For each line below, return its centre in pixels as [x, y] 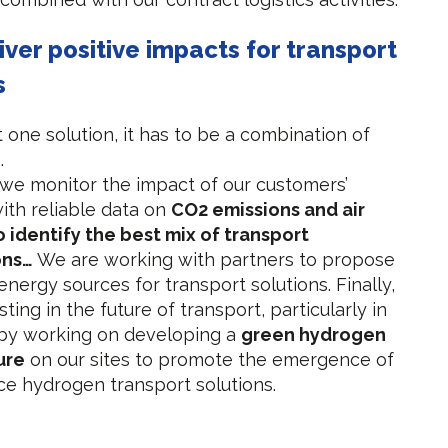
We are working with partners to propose [214, 259]
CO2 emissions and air [268, 209]
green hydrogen [314, 334]
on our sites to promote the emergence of [210, 359]
